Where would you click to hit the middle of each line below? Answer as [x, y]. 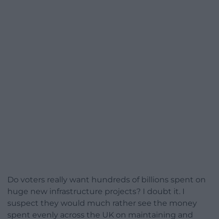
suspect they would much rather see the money [102, 203]
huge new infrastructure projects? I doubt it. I [96, 192]
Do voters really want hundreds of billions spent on [107, 180]
